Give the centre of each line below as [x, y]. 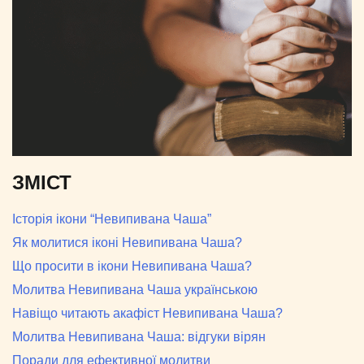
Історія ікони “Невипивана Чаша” [112, 219]
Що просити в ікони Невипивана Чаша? [132, 266]
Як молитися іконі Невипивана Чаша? [127, 243]
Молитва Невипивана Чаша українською [135, 290]
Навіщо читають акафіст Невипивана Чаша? [147, 314]
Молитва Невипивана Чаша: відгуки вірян [139, 337]
